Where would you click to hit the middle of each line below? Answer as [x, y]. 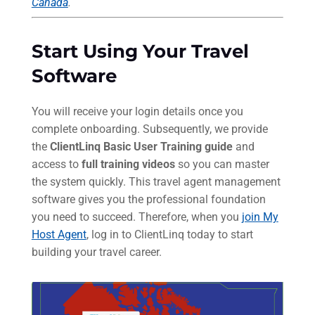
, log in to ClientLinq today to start [169, 235]
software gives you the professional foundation [148, 200]
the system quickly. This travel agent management [156, 182]
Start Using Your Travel [140, 52]
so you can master [222, 165]
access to [56, 165]
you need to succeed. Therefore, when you [136, 217]
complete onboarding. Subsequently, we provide [149, 129]
